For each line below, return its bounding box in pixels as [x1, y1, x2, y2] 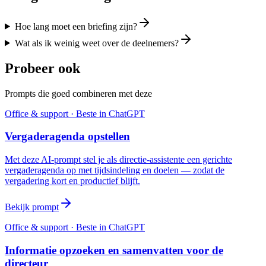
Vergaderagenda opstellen [5, 130, 130, 143]
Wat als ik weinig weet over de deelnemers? [14, 37, 179, 48]
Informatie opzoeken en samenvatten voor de [5, 243, 223, 256]
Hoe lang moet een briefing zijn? [14, 21, 137, 31]
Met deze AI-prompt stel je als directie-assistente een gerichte [5, 154, 232, 164]
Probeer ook [5, 60, 80, 76]
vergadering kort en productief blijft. [5, 176, 140, 186]
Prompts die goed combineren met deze [5, 88, 152, 99]
